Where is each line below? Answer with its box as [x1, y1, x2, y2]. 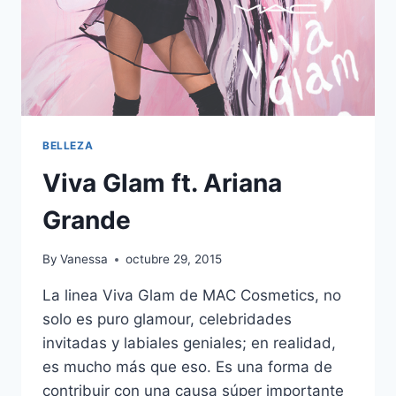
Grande [42, 204, 131, 235]
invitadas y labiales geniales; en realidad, [42, 334, 336, 353]
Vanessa [60, 252, 109, 267]
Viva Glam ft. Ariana [42, 167, 282, 198]
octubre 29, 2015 [126, 252, 223, 267]
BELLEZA [42, 138, 94, 152]
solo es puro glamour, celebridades [42, 310, 292, 329]
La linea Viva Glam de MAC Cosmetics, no [42, 286, 341, 305]
